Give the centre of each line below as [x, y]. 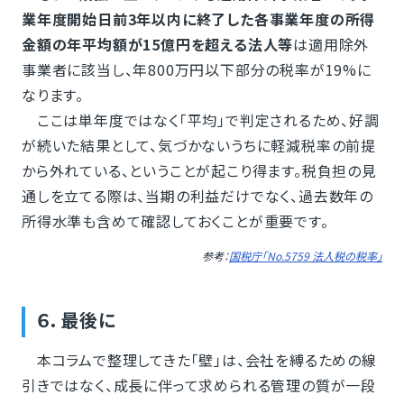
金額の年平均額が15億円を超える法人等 [157, 45]
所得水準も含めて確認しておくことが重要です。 [175, 221]
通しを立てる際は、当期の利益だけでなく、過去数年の [197, 196]
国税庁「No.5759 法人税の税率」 [306, 256]
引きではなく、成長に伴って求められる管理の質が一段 [198, 386]
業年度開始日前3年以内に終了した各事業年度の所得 [198, 19]
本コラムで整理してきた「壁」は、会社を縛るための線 [199, 360]
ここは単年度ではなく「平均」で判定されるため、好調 [200, 120]
